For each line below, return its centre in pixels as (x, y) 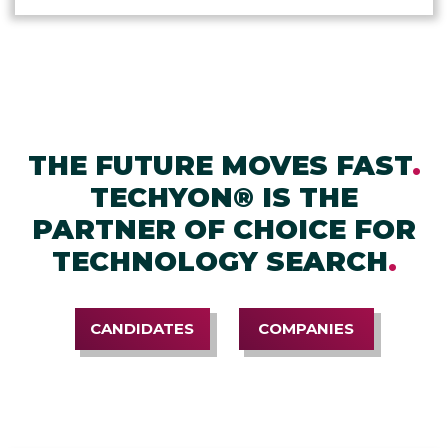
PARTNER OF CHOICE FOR (224, 229)
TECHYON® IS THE (224, 197)
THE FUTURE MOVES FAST (219, 165)
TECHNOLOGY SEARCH (219, 261)
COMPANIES (306, 328)
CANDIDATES (142, 328)
